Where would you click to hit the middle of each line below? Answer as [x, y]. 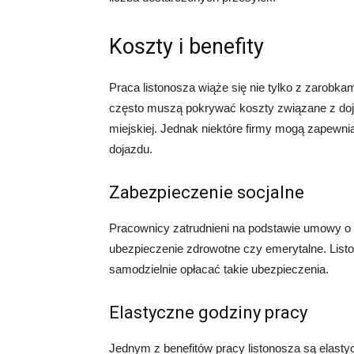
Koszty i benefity [186, 47]
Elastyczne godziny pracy [208, 313]
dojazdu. [131, 149]
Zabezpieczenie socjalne [207, 193]
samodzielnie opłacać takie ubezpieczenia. [219, 269]
